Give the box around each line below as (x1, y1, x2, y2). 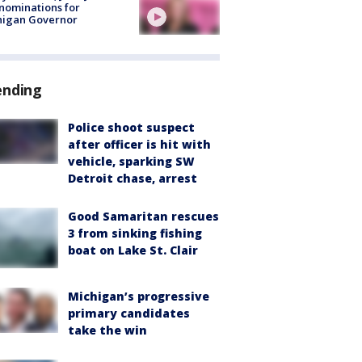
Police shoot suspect (68, 119, 195, 135)
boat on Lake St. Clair (68, 242, 198, 258)
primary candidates (68, 305, 190, 321)
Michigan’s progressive (68, 288, 209, 304)
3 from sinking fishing (68, 225, 202, 241)
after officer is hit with (68, 136, 211, 152)
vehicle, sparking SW (68, 153, 195, 169)
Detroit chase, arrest (68, 170, 197, 186)
